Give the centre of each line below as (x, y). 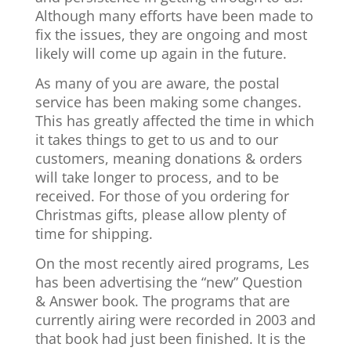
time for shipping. (94, 233)
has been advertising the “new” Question (168, 282)
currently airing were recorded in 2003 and (175, 320)
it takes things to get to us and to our (156, 139)
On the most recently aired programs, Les (172, 263)
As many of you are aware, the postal (157, 83)
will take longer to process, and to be (157, 177)
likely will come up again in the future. (161, 53)
